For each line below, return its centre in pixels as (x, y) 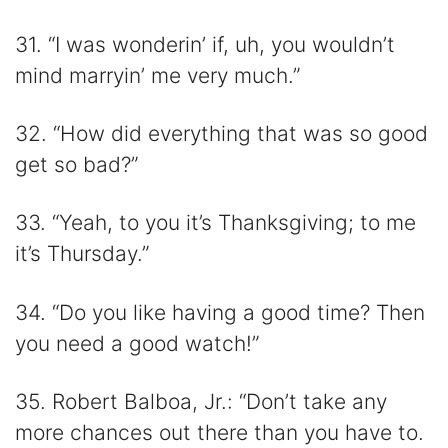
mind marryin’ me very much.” (157, 75)
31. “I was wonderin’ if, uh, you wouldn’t (205, 44)
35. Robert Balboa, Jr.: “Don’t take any (201, 401)
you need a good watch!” (137, 343)
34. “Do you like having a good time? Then (220, 312)
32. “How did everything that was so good (221, 134)
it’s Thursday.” (82, 254)
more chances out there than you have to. (219, 432)
